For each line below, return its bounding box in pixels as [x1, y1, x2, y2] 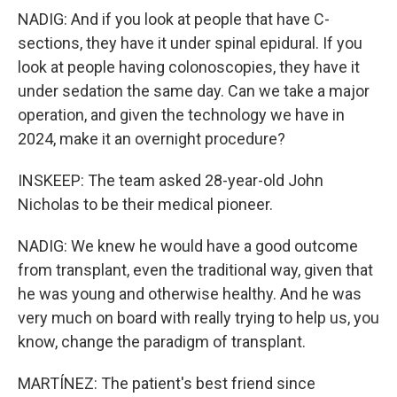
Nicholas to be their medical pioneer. [18, 195, 273, 214]
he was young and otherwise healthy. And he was [18, 284, 362, 303]
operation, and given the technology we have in [18, 105, 345, 124]
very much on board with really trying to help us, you [18, 308, 379, 327]
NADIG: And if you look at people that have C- [18, 10, 330, 28]
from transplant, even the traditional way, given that [18, 261, 373, 279]
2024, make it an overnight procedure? [18, 129, 285, 148]
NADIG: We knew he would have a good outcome [18, 237, 358, 255]
